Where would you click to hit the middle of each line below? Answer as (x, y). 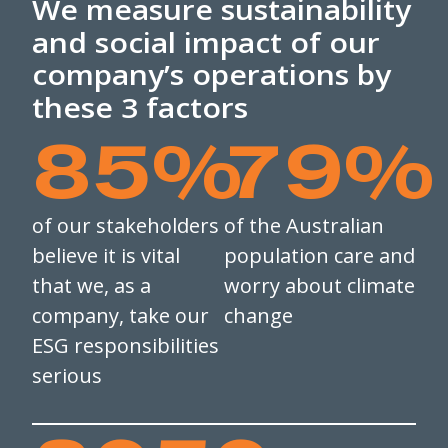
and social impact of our (206, 42)
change (258, 315)
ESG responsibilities (125, 345)
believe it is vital (106, 255)
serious (67, 375)
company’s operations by (211, 74)
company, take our (120, 315)
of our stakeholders (125, 225)
